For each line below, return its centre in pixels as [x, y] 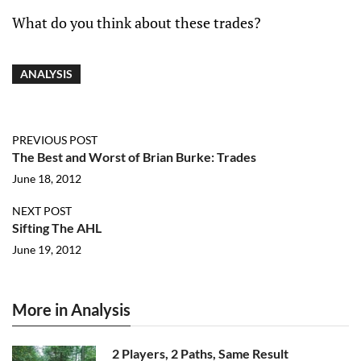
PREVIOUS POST [55, 140]
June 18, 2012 [47, 178]
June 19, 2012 [47, 249]
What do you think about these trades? [137, 23]
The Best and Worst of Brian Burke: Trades [134, 157]
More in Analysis [71, 309]
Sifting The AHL [57, 228]
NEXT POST [42, 211]
